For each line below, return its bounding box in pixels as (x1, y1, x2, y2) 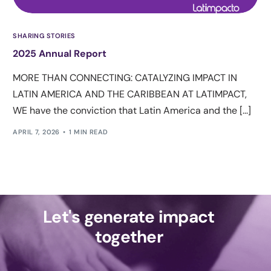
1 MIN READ (69, 127, 108, 136)
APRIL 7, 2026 (13, 127, 60, 136)
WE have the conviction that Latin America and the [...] (13, 104, 252, 117)
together (94, 225, 163, 248)
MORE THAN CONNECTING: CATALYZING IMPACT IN (13, 71, 238, 85)
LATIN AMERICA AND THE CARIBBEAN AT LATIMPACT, (13, 88, 247, 101)
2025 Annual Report (13, 47, 107, 60)
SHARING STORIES (13, 31, 76, 41)
